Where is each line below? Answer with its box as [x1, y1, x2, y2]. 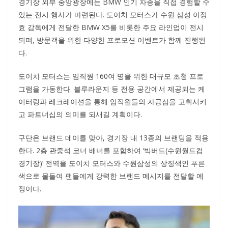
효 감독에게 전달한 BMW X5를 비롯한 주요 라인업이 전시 [18, 22, 204, 33]
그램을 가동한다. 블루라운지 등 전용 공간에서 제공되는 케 [18, 84, 205, 94]
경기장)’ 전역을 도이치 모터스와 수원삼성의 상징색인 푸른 [18, 158, 205, 168]
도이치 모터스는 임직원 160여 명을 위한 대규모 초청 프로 [18, 71, 204, 81]
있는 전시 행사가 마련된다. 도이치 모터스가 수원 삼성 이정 [18, 10, 207, 20]
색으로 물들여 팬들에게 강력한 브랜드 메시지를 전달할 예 [18, 171, 204, 181]
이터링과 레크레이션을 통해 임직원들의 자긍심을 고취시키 [18, 97, 207, 107]
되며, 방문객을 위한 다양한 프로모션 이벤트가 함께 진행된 [18, 35, 206, 45]
